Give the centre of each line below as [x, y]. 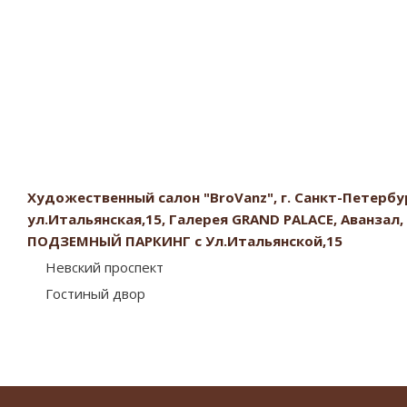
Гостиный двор [95, 294]
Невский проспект [104, 268]
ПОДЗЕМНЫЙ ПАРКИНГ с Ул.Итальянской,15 [185, 241]
